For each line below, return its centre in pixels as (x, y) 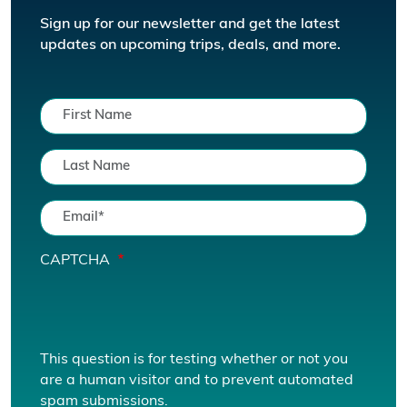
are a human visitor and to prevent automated (197, 380)
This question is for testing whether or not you (194, 359)
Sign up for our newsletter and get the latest (190, 24)
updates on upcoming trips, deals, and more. (190, 45)
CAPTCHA (77, 260)
